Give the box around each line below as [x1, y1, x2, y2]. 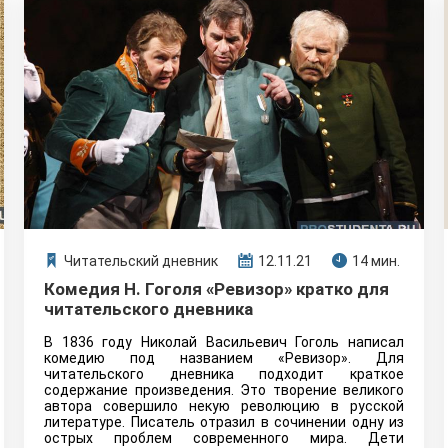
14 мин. [352, 253, 400, 269]
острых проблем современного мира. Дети [44, 430, 404, 446]
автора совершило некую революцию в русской [44, 398, 404, 414]
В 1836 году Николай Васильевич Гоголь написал [44, 334, 404, 350]
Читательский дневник [64, 253, 218, 269]
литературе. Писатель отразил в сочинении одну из [44, 414, 404, 430]
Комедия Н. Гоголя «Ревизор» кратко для [44, 279, 389, 299]
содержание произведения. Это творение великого [44, 382, 404, 398]
